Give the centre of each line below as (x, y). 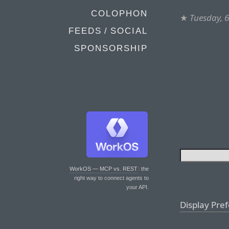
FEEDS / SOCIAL (108, 31)
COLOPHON (119, 14)
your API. (138, 187)
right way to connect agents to (111, 178)
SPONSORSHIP (111, 48)
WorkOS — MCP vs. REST (104, 169)
